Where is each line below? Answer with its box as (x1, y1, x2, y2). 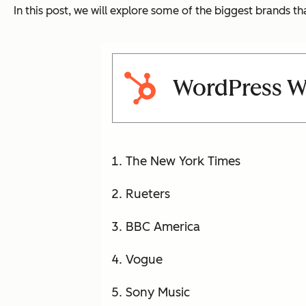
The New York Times (126, 154, 240, 169)
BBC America (126, 219, 200, 235)
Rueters (126, 186, 170, 202)
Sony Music (126, 285, 190, 301)
